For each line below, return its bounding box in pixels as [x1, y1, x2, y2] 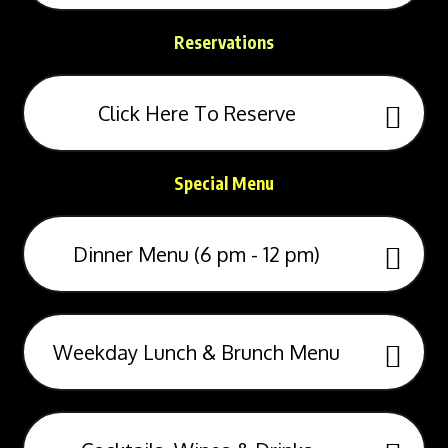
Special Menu [174, 171, 274, 194]
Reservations [174, 30, 274, 53]
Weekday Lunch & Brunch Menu [53, 338, 340, 365]
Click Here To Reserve [97, 99, 296, 126]
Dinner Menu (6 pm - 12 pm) [73, 240, 320, 267]
